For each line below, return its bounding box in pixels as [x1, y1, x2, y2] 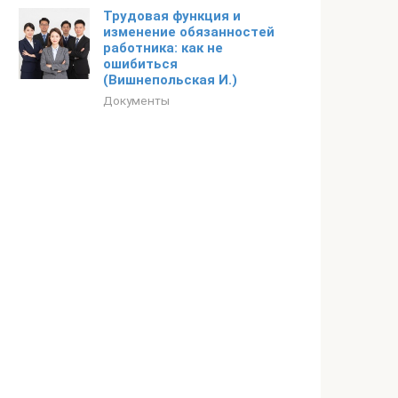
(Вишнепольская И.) [103, 72, 237, 88]
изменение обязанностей [103, 24, 275, 40]
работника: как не [103, 40, 223, 56]
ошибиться [103, 56, 178, 72]
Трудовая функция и [103, 8, 241, 24]
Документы [103, 93, 170, 107]
